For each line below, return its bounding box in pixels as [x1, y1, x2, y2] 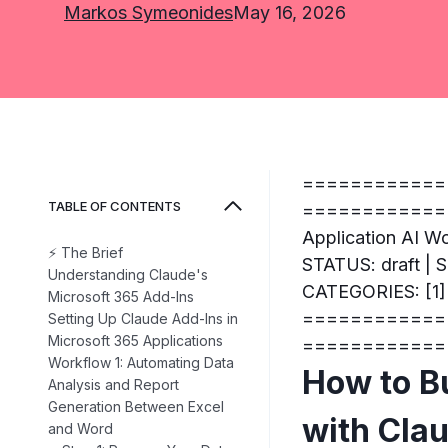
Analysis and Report [48, 376, 179, 394]
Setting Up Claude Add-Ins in [48, 310, 238, 328]
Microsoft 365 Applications [48, 332, 223, 350]
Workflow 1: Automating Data [48, 354, 234, 372]
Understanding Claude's [48, 266, 208, 284]
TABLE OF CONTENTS [48, 198, 181, 215]
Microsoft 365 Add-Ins [48, 288, 194, 306]
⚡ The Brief [48, 244, 123, 262]
